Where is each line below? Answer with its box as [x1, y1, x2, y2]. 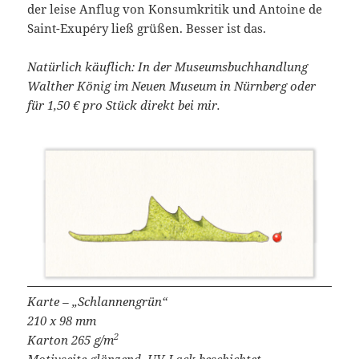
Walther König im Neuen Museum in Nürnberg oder [27, 78, 317, 95]
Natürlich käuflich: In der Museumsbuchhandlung [27, 58, 309, 75]
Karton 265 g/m [27, 331, 115, 348]
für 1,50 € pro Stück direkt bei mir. [27, 97, 221, 114]
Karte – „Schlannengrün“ [27, 292, 168, 309]
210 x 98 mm [27, 312, 97, 329]
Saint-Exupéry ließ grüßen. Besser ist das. [27, 20, 267, 37]
